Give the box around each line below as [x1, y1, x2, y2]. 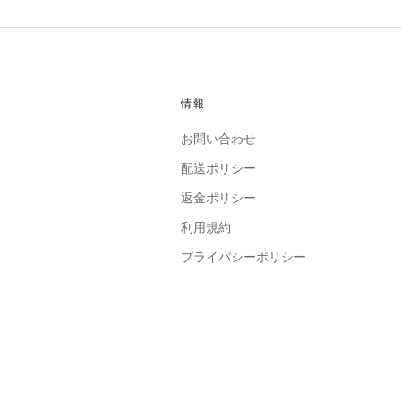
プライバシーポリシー [180, 249, 306, 266]
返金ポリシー [180, 190, 256, 207]
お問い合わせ [180, 131, 256, 148]
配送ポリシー [180, 160, 256, 177]
